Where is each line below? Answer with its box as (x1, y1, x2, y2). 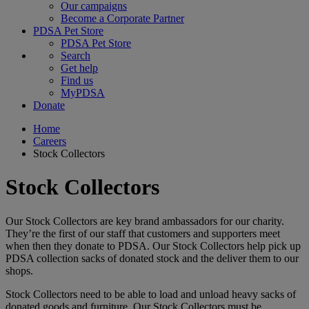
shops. (6, 264, 33, 277)
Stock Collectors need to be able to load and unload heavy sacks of (6, 288, 296, 300)
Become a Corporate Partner (61, 12, 184, 24)
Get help (61, 62, 98, 74)
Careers (33, 135, 66, 147)
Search (61, 50, 90, 61)
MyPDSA (61, 87, 105, 99)
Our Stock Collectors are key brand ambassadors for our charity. (6, 215, 284, 227)
